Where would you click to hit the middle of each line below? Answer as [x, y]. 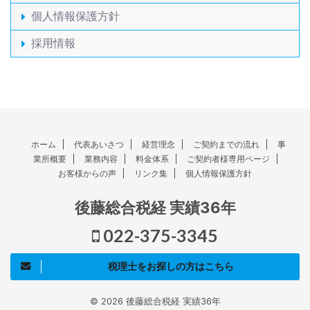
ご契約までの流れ [226, 144]
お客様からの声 [87, 173]
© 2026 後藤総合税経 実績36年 [155, 301]
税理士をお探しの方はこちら [171, 266]
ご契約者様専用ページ [228, 158]
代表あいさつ [99, 144]
